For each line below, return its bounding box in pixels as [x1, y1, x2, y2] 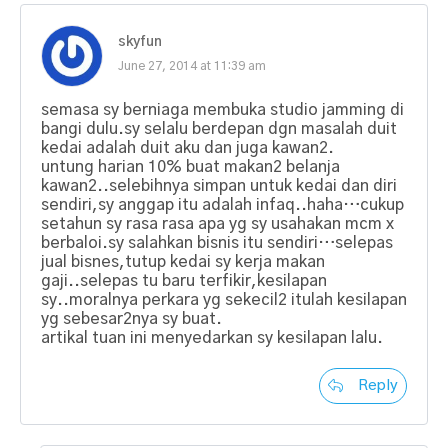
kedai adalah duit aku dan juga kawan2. [41, 139, 334, 156]
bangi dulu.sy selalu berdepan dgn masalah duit [41, 120, 397, 137]
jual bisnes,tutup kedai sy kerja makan [41, 253, 325, 270]
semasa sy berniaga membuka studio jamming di [41, 101, 404, 118]
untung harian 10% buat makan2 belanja [41, 158, 340, 175]
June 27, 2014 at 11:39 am [118, 59, 266, 72]
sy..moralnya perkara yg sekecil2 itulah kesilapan [41, 291, 407, 308]
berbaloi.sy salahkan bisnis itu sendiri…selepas [41, 234, 393, 251]
